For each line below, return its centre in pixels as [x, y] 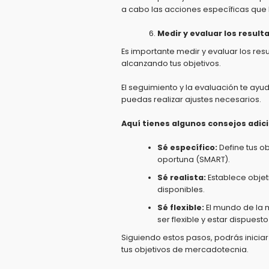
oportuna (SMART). [194, 159]
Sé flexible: [181, 207]
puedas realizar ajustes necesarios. [191, 99]
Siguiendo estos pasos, [167, 237]
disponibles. [181, 189]
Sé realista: [182, 177]
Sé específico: [187, 147]
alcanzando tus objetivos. [171, 63]
